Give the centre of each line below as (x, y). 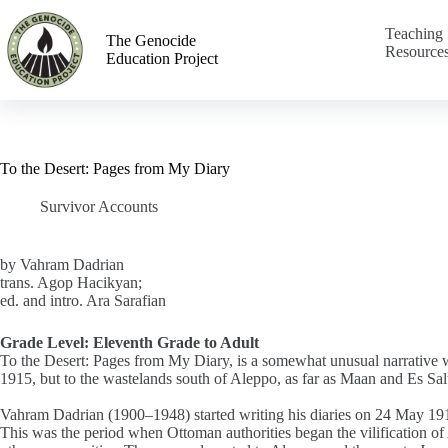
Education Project (162, 58)
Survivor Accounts (99, 206)
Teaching (413, 33)
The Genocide (151, 40)
